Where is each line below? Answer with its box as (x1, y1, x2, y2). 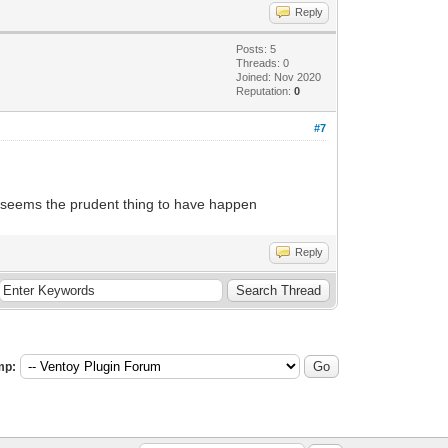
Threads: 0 (236, 56, 290, 69)
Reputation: (236, 84, 295, 97)
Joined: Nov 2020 (236, 70, 322, 83)
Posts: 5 (236, 42, 277, 55)
